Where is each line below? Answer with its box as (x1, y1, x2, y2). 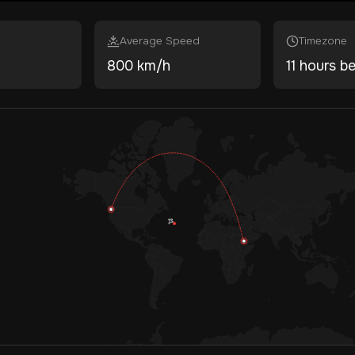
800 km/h (107, 57, 171, 74)
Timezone (298, 34, 347, 48)
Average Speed (120, 34, 200, 48)
